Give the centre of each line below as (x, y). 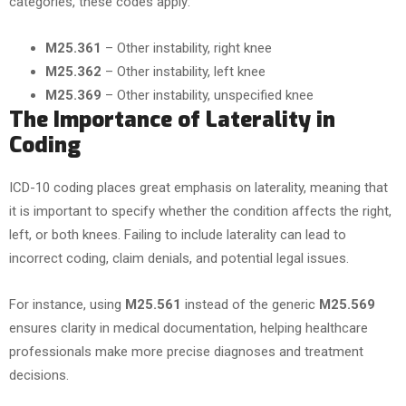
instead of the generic (250, 304)
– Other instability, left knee (184, 72)
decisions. (39, 375)
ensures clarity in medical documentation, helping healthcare (188, 328)
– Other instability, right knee (187, 48)
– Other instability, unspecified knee (208, 95)
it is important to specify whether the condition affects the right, (200, 211)
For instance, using (67, 304)
